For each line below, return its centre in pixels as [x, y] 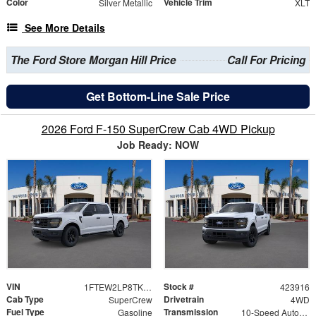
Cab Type [25, 299]
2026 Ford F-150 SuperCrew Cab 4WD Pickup [158, 129]
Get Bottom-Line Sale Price [158, 97]
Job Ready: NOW [158, 145]
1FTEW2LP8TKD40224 [147, 286]
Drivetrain [184, 299]
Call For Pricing [267, 60]
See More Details [65, 28]
